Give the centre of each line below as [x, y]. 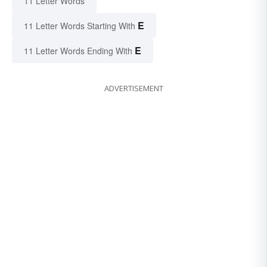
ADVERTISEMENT [133, 89]
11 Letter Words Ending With [78, 51]
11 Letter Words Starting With [80, 26]
